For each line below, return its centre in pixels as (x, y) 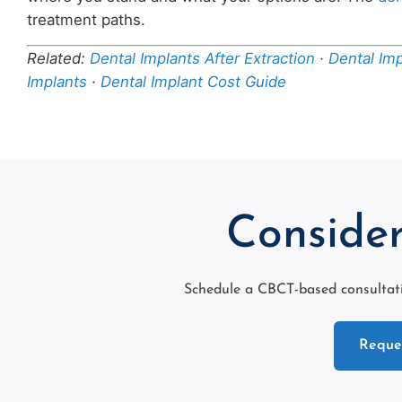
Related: (58, 58)
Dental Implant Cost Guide (193, 81)
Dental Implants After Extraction (202, 58)
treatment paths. (86, 19)
